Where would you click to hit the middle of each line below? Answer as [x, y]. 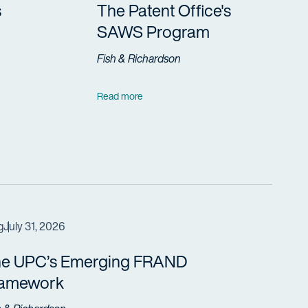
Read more [120, 96]
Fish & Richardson [139, 58]
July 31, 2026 [34, 226]
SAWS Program [154, 32]
